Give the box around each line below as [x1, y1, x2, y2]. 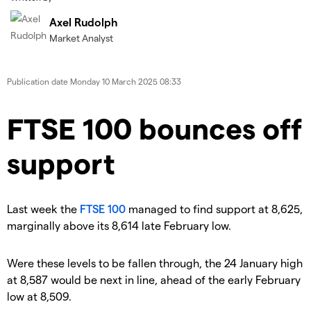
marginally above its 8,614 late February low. [7, 219, 231, 233]
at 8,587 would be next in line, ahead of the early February [7, 273, 301, 287]
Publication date [7, 76, 70, 87]
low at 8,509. [7, 289, 72, 303]
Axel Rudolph [49, 15, 118, 29]
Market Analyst [49, 32, 113, 44]
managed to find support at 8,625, [126, 202, 303, 216]
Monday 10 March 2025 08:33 [70, 76, 181, 87]
